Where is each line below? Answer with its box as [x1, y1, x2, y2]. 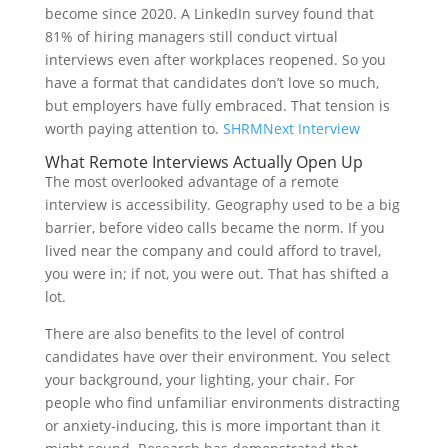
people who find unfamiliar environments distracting [44, 393, 400, 412]
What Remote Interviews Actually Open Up [44, 151, 363, 173]
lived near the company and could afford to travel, [44, 241, 381, 260]
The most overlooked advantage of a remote [44, 172, 339, 191]
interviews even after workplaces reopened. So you [44, 50, 386, 69]
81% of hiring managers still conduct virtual [44, 27, 338, 46]
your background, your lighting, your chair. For [44, 370, 355, 389]
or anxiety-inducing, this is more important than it [44, 416, 380, 435]
